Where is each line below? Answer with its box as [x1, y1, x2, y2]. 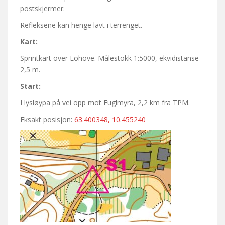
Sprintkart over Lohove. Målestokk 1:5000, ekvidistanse [20, 53, 199, 63]
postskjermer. [20, 3, 65, 13]
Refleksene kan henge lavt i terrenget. [20, 20, 142, 30]
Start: [20, 81, 41, 91]
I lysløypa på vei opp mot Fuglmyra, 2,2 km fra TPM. [20, 97, 190, 107]
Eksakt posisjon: [20, 114, 74, 124]
